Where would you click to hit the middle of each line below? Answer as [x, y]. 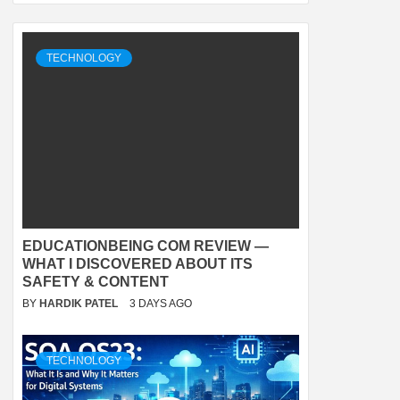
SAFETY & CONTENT [96, 282]
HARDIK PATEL [80, 304]
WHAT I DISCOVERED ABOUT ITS [137, 264]
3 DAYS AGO [161, 304]
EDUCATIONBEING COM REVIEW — [146, 246]
